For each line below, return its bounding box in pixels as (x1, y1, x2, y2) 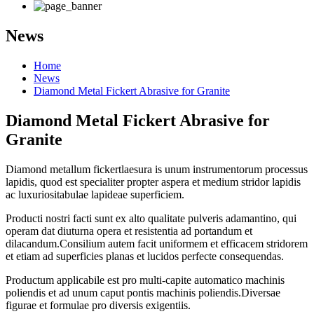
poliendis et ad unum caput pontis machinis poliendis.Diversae (6, 286, 280, 299)
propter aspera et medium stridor (127, 175, 269, 188)
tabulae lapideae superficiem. (57, 188, 184, 200)
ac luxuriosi (6, 188, 57, 200)
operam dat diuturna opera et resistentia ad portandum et (6, 224, 252, 237)
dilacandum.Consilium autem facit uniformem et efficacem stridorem (6, 237, 308, 250)
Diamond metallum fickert (6, 163, 121, 175)
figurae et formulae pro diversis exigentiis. (6, 299, 191, 311)
